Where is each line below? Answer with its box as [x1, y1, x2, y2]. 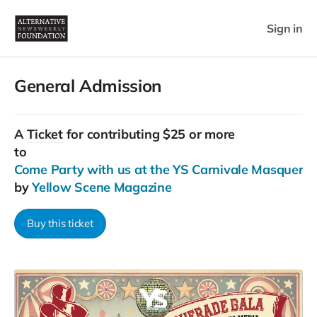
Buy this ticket [27, 217, 93, 230]
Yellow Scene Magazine [32, 179, 172, 195]
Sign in [267, 21, 303, 35]
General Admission [14, 75, 161, 96]
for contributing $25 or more [62, 126, 236, 142]
